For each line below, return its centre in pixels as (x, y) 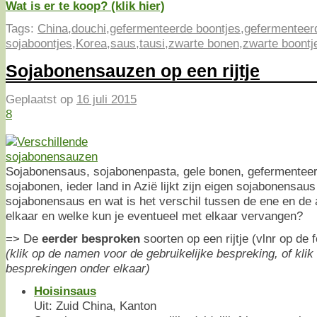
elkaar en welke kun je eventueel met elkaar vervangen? (154, 215)
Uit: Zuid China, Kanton (95, 305)
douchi (89, 28)
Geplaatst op (41, 99)
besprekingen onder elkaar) (78, 268)
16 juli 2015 (106, 99)
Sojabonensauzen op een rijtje (133, 70)
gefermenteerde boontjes (175, 28)
